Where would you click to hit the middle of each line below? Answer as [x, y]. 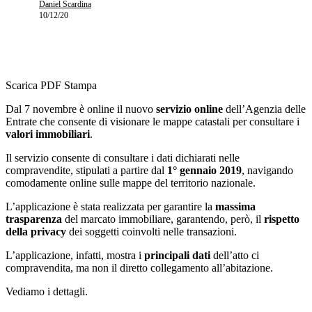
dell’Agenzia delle [264, 109]
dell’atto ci [235, 255]
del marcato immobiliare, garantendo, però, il [163, 219]
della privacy [36, 231]
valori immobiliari [48, 134]
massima [235, 206]
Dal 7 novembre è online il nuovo [81, 109]
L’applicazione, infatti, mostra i [75, 255]
